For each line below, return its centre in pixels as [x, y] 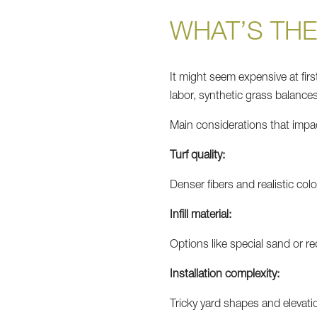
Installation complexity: [225, 275]
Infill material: [201, 215]
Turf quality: [198, 156]
